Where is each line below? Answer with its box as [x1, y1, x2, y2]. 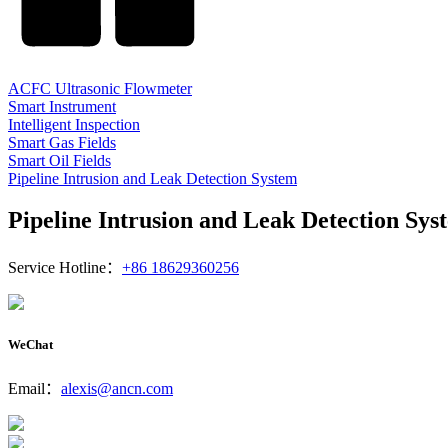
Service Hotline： [8, 259, 122, 277]
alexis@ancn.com [61, 379, 173, 397]
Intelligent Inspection [8, 115, 140, 133]
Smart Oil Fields [8, 151, 111, 169]
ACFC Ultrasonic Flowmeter [8, 79, 192, 97]
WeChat [8, 336, 53, 352]
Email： [8, 379, 61, 397]
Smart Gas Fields [8, 133, 116, 151]
